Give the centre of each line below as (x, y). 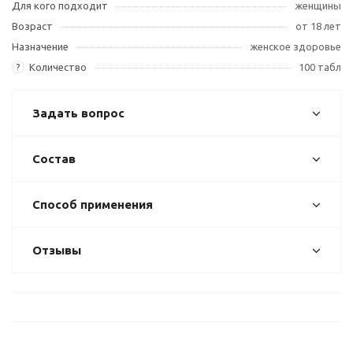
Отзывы (57, 250)
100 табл (320, 67)
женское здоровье (295, 46)
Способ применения (93, 204)
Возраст (32, 26)
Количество (58, 67)
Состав (54, 158)
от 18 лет (318, 26)
